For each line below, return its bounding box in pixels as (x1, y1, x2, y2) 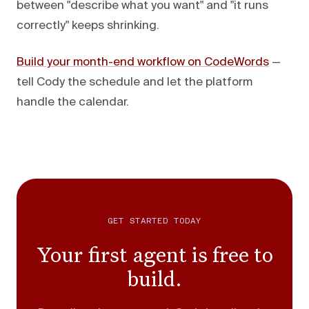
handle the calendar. (17, 96, 129, 108)
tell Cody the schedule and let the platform (17, 76, 252, 88)
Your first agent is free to (36, 240, 273, 268)
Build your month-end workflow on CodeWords (17, 56, 269, 68)
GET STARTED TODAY (108, 217, 201, 226)
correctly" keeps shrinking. (17, 19, 159, 32)
